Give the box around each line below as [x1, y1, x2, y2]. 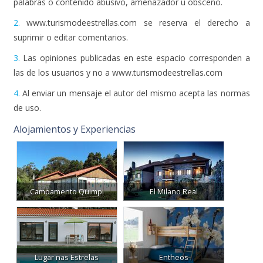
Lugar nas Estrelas [35, 230, 99, 241]
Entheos [159, 230, 188, 241]
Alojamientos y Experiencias [13, 100, 136, 114]
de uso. [13, 80, 41, 92]
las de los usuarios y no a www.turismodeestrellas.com [13, 45, 222, 56]
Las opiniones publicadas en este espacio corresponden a [19, 30, 250, 42]
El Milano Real [149, 164, 198, 175]
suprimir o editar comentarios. [13, 9, 128, 21]
